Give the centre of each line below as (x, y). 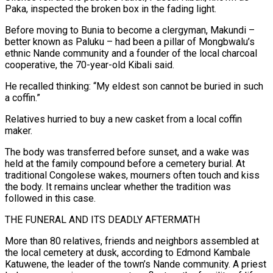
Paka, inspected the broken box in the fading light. (111, 9)
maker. (19, 130)
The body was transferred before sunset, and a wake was (127, 152)
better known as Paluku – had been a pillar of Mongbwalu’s (130, 41)
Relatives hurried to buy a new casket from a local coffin (123, 119)
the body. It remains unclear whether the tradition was (118, 186)
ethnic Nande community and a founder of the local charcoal (131, 53)
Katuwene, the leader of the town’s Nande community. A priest (136, 264)
